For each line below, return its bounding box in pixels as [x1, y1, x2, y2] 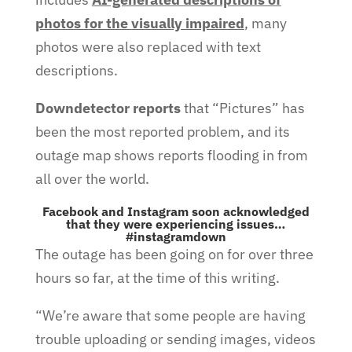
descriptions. [35, 61, 118, 79]
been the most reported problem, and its [35, 123, 290, 141]
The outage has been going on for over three [35, 245, 313, 263]
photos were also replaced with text [35, 38, 261, 56]
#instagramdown [125, 229, 226, 244]
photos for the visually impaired [35, 14, 244, 32]
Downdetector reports [35, 99, 181, 117]
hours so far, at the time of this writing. [35, 269, 280, 287]
